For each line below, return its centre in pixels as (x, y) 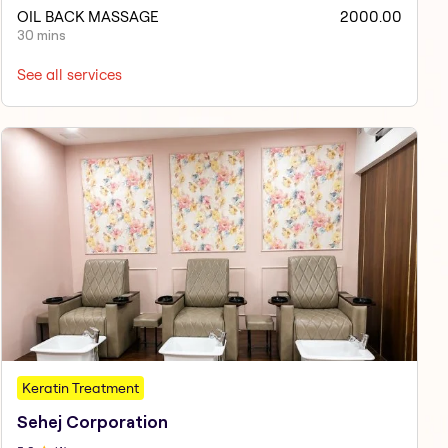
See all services (69, 75)
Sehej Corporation (92, 421)
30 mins (41, 35)
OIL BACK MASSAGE (87, 17)
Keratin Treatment (80, 387)
